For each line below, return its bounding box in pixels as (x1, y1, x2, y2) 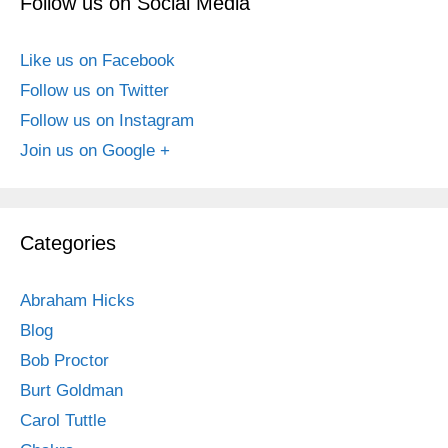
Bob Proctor (20, 350, 109, 370)
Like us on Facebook (20, 50, 175, 70)
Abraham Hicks (20, 290, 135, 310)
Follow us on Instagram (20, 110, 194, 130)
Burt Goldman (20, 380, 123, 400)
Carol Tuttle (20, 410, 106, 430)
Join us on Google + (20, 140, 170, 160)
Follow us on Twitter (20, 80, 169, 100)
